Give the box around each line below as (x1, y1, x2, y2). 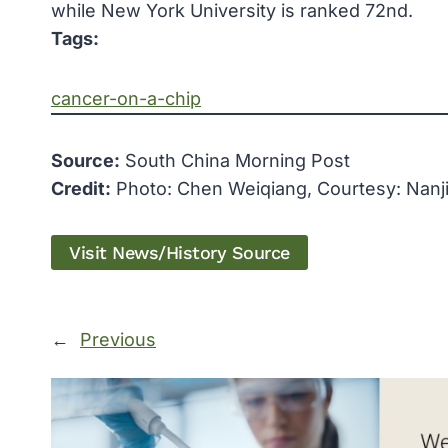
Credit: (51, 178, 111, 200)
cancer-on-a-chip (51, 88, 201, 110)
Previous (80, 329, 156, 351)
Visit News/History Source (69, 242, 290, 264)
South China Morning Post (120, 150, 350, 172)
